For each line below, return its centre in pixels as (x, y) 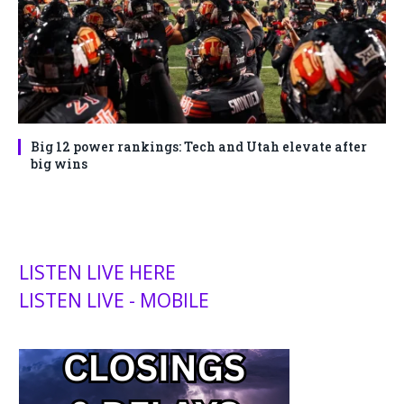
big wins (59, 163)
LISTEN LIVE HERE (97, 272)
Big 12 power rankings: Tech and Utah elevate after (199, 146)
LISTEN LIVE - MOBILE (114, 300)
